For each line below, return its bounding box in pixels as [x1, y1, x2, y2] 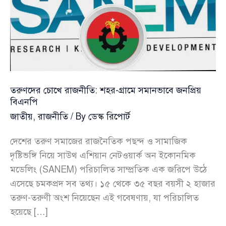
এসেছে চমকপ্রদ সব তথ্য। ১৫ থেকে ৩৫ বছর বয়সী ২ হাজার [10, 178, 215, 189]
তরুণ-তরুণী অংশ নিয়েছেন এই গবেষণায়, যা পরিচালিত [10, 192, 199, 203]
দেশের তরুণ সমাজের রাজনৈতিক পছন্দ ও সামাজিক [10, 135, 187, 147]
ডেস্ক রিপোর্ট [88, 111, 130, 123]
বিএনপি [10, 96, 38, 108]
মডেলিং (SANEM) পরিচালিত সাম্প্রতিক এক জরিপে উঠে [10, 163, 207, 175]
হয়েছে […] [10, 206, 48, 217]
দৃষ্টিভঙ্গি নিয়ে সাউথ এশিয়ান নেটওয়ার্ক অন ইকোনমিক [10, 149, 196, 161]
